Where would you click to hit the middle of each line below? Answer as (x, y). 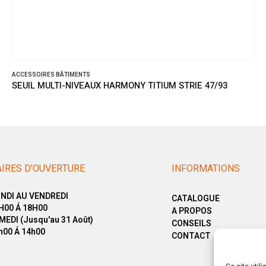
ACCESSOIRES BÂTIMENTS (51, 75)
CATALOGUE (196, 199)
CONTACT (191, 236)
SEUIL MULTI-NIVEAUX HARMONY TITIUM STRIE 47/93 (120, 86)
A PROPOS (192, 211)
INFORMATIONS (206, 169)
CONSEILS (191, 224)
